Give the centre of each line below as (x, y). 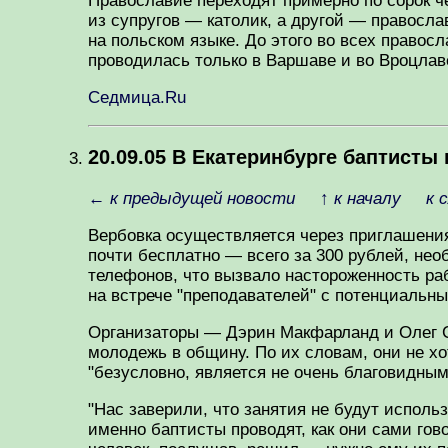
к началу (367, 199)
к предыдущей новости (202, 199)
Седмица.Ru (137, 97)
